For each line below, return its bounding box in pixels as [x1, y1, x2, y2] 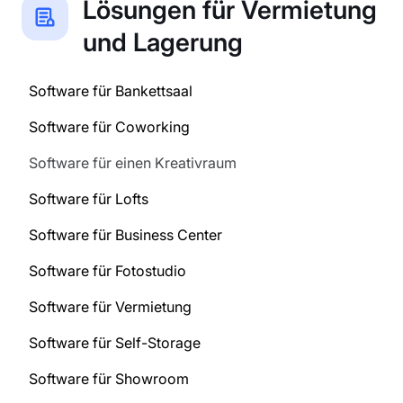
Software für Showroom [29, 370, 189, 389]
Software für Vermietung [29, 298, 192, 317]
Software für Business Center [29, 226, 222, 245]
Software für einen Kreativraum [29, 154, 237, 173]
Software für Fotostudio [29, 262, 186, 281]
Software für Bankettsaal [29, 82, 193, 101]
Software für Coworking [29, 118, 190, 137]
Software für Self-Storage [29, 334, 201, 353]
